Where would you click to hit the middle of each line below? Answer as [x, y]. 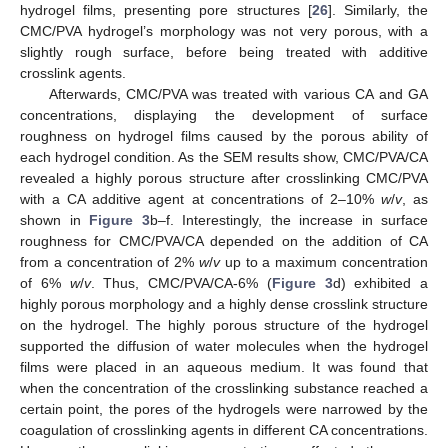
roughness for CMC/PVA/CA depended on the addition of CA [224, 241]
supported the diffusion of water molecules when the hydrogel [224, 346]
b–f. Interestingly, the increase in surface [288, 220]
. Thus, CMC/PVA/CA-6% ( [181, 283]
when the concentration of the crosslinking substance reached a [224, 388]
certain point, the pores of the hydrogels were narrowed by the [224, 409]
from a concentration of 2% [109, 262]
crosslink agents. [73, 73]
